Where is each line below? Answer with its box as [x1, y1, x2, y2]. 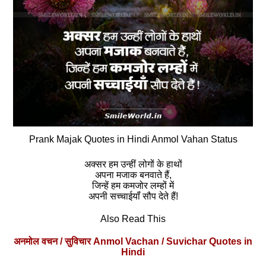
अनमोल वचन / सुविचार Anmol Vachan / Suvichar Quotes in [14, 236, 252, 246]
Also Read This [100, 213, 166, 224]
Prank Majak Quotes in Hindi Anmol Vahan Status [28, 134, 237, 144]
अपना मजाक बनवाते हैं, [94, 169, 172, 180]
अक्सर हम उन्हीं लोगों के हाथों [84, 159, 182, 169]
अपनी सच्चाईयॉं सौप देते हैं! [88, 191, 178, 201]
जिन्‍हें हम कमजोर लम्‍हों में [92, 180, 174, 191]
